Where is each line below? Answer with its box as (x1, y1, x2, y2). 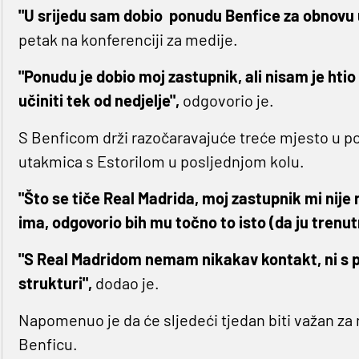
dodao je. (95, 273, 159, 293)
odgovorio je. (179, 91, 274, 111)
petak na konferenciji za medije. (18, 30, 238, 50)
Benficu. (18, 334, 78, 354)
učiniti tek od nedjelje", (18, 91, 179, 111)
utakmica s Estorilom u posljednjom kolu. (18, 151, 305, 171)
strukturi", (18, 273, 95, 293)
